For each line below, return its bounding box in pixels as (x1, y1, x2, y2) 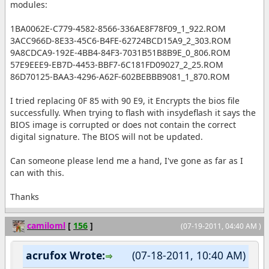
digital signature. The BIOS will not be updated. (10, 130, 203, 142)
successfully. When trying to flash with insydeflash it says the (10, 106, 256, 118)
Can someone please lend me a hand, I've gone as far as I (10, 154, 243, 166)
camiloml (27, 219, 65, 231)
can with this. (10, 166, 64, 178)
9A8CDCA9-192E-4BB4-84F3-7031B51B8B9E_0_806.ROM (10, 46, 231, 58)
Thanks (10, 190, 39, 202)
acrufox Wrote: (26, 247, 105, 262)
